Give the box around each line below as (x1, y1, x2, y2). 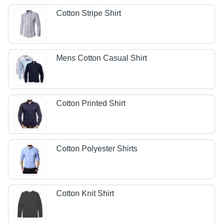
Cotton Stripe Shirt (56, 8, 121, 17)
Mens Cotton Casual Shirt (56, 54, 147, 63)
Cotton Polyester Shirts (56, 144, 138, 153)
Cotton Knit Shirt (56, 189, 114, 198)
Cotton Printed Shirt (56, 99, 126, 108)
